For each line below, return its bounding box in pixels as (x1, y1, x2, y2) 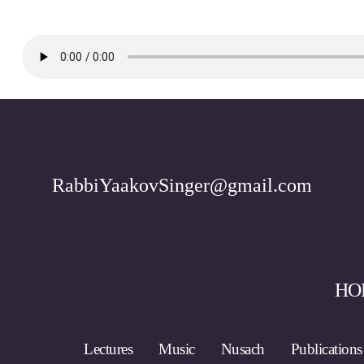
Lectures (84, 340, 133, 357)
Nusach (220, 340, 265, 357)
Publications (290, 340, 362, 357)
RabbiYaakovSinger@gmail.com (52, 174, 312, 196)
